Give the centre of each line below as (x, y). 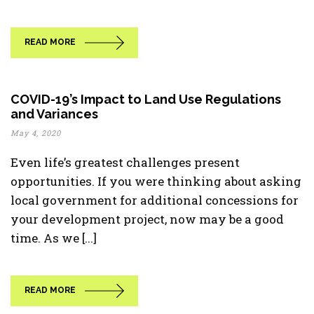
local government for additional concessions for (155, 200)
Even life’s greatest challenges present (125, 162)
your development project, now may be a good (147, 219)
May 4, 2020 (36, 133)
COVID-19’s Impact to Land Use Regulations (146, 99)
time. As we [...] (54, 238)
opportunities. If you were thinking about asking (156, 181)
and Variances (54, 114)
